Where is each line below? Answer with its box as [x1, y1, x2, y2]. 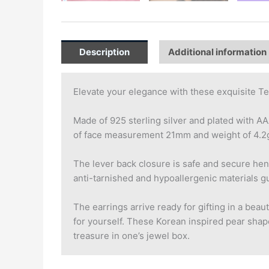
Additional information [168, 46, 267, 58]
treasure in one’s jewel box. [73, 230, 190, 241]
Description [79, 46, 130, 58]
